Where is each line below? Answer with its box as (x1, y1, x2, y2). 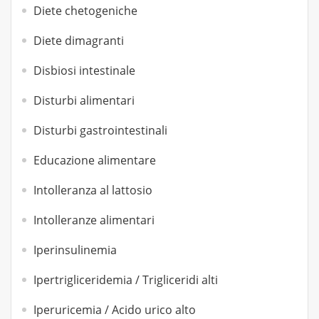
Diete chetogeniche (33, 3, 137, 19)
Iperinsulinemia (33, 242, 117, 258)
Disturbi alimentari (33, 93, 135, 108)
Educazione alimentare (33, 152, 156, 168)
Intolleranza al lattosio (33, 182, 152, 198)
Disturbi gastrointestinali (33, 122, 167, 138)
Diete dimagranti (33, 33, 124, 48)
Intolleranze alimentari (33, 212, 155, 228)
